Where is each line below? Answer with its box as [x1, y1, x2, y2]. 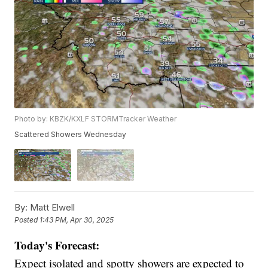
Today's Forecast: [14, 236, 100, 253]
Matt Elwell [28, 201, 75, 213]
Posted [14, 215, 40, 225]
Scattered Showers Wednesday [14, 130, 127, 139]
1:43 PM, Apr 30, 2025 [39, 215, 114, 225]
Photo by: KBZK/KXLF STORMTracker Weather [14, 114, 177, 124]
